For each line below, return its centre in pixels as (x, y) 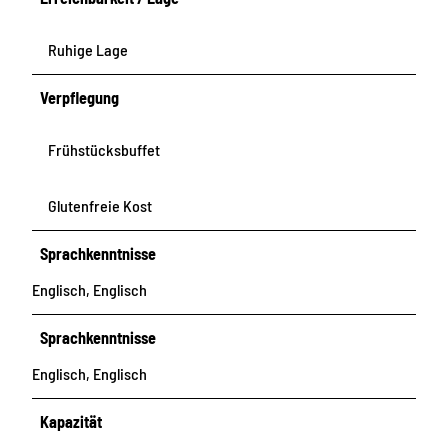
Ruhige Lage (88, 49)
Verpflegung (80, 97)
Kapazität (71, 422)
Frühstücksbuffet (104, 149)
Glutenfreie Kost (100, 206)
